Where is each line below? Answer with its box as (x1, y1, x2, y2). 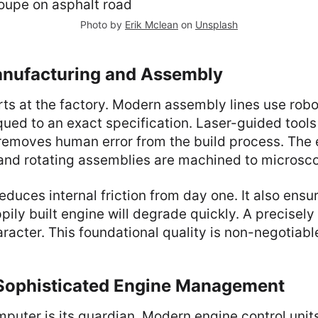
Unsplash (195, 18, 238, 31)
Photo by (80, 18, 125, 31)
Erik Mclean (125, 18, 178, 31)
